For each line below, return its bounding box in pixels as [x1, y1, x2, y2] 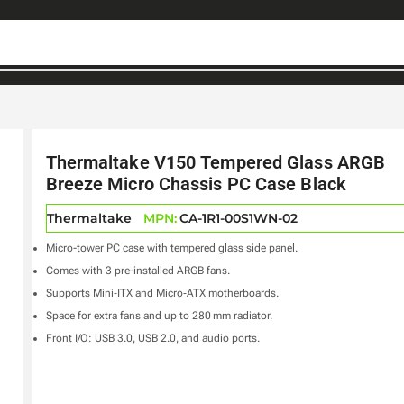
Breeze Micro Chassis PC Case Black [45, 173, 346, 195]
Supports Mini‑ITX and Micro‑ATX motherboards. [45, 287, 279, 299]
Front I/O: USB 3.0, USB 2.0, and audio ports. [45, 332, 260, 344]
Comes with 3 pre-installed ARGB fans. [45, 264, 230, 277]
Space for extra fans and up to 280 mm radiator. [45, 309, 272, 322]
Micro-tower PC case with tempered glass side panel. [45, 242, 298, 254]
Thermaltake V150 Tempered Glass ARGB [45, 151, 386, 173]
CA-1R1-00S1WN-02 [179, 210, 298, 226]
